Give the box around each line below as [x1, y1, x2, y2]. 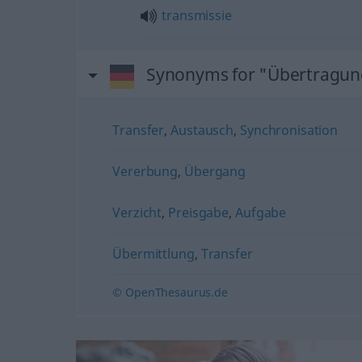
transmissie [162, 6, 232, 24]
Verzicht [112, 204, 162, 221]
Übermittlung [112, 245, 195, 263]
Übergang [184, 162, 246, 180]
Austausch [170, 121, 234, 139]
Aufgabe [235, 204, 287, 221]
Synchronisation [240, 121, 338, 139]
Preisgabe [168, 204, 229, 221]
